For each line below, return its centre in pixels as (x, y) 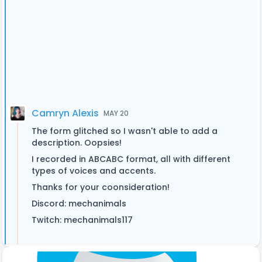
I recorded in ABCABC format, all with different (131, 159)
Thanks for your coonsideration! (101, 187)
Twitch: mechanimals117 (82, 220)
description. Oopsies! (77, 143)
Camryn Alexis (65, 113)
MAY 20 (116, 113)
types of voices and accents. (94, 171)
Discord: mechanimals (79, 204)
